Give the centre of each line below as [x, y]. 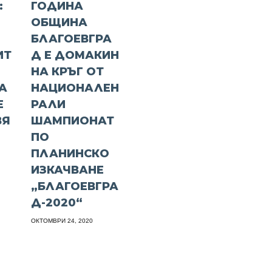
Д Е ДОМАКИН [75, 55]
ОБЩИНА [59, 22]
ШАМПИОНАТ [73, 121]
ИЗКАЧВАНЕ [68, 170]
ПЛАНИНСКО [70, 153]
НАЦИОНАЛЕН [75, 88]
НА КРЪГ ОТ [68, 71]
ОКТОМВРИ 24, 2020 [62, 220]
